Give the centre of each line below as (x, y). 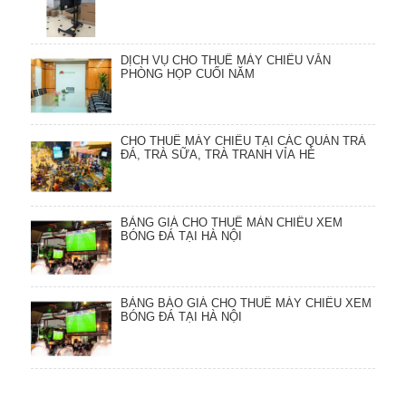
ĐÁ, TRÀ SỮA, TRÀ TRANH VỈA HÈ (217, 155)
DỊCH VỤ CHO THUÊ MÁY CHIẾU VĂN (225, 60)
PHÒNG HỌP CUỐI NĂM (187, 73)
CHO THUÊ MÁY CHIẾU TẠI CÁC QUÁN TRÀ (243, 141)
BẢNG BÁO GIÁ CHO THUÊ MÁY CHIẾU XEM (246, 304)
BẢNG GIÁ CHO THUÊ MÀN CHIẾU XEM (231, 222)
